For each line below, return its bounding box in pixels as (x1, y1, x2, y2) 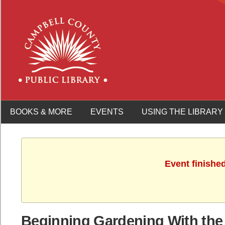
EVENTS (90, 107, 124, 116)
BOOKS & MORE (10, 107, 72, 116)
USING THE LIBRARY (142, 107, 223, 116)
